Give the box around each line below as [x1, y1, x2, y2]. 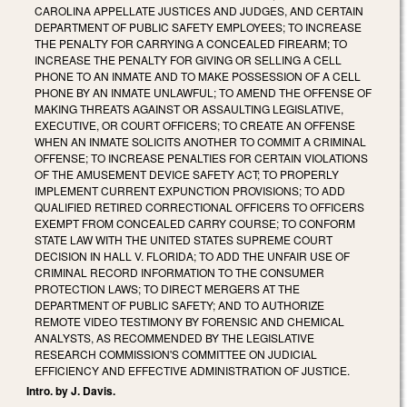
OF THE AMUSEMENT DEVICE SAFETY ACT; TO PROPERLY [35, 165, 339, 182]
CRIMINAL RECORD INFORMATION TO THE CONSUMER [35, 263, 324, 280]
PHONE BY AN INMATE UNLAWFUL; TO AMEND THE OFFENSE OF [35, 84, 372, 100]
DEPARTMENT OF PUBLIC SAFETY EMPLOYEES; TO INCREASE [35, 18, 362, 35]
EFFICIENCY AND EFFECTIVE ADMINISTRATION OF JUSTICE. [35, 362, 350, 378]
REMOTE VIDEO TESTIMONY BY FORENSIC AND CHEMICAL [35, 313, 344, 329]
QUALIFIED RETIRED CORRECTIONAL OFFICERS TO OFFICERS [35, 198, 364, 214]
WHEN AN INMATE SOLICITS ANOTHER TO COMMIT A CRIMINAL [35, 133, 366, 149]
